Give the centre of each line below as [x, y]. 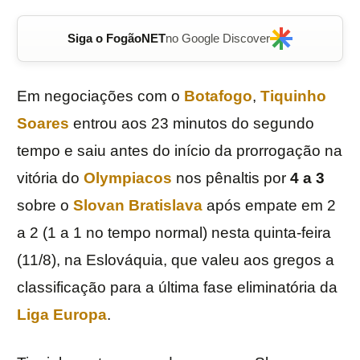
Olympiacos [128, 178]
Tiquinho [293, 96]
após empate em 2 [269, 206]
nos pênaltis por [231, 178]
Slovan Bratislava [138, 206]
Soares [43, 124]
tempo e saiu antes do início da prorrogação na [180, 151]
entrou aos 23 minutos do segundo [192, 124]
